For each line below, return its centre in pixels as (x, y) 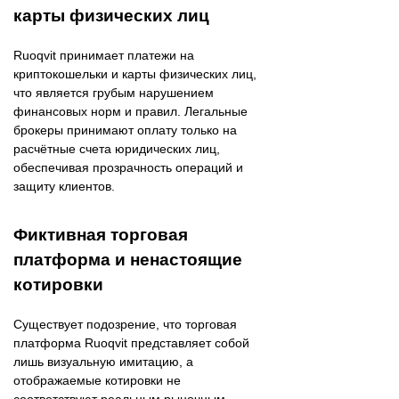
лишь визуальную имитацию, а (103, 362)
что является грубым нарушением (114, 93)
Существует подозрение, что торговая (125, 325)
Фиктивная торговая (101, 235)
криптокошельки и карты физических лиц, (135, 74)
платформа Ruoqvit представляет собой (131, 343)
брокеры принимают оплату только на (125, 130)
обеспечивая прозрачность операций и (128, 168)
